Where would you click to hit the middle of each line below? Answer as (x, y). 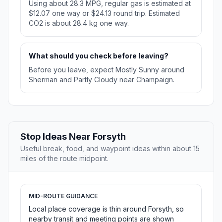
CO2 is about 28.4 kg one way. (79, 23)
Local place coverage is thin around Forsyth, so (106, 209)
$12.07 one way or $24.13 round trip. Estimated (104, 13)
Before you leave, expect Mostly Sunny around (107, 70)
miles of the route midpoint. (64, 159)
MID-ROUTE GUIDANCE (63, 196)
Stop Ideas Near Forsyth (73, 137)
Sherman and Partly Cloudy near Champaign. (102, 80)
